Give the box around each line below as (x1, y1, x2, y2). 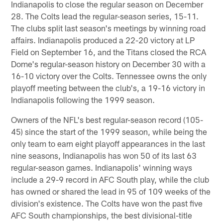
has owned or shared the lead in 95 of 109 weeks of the (11, 186, 211, 196)
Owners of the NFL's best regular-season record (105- (11, 114, 204, 124)
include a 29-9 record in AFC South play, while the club (11, 174, 210, 184)
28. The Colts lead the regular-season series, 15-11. (11, 10, 199, 21)
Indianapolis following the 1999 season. (11, 94, 155, 105)
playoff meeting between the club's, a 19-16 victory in (11, 82, 206, 93)
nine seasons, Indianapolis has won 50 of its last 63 (11, 150, 197, 160)
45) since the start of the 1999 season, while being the (11, 126, 208, 136)
